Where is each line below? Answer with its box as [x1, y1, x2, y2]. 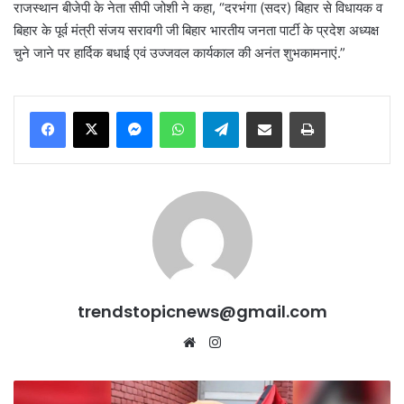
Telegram [238, 103, 289, 118]
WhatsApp [195, 103, 252, 118]
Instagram [225, 332, 288, 350]
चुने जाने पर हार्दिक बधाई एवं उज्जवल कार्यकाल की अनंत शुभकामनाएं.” [14, 43, 345, 61]
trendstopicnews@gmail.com [77, 299, 327, 323]
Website [199, 332, 251, 350]
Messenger [151, 103, 216, 118]
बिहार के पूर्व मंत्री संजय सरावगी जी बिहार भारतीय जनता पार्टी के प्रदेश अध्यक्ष [14, 21, 379, 39]
